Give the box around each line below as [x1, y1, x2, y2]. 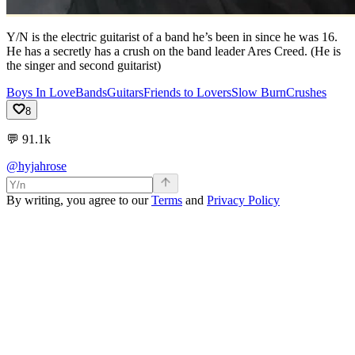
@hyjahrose [6, 159, 67, 173]
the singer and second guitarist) [6, 59, 161, 72]
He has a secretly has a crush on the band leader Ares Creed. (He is [6, 44, 341, 58]
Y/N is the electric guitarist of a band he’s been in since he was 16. [6, 30, 338, 44]
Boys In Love [6, 86, 75, 99]
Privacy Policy [207, 193, 280, 207]
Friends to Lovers [143, 86, 231, 99]
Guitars [107, 86, 143, 99]
